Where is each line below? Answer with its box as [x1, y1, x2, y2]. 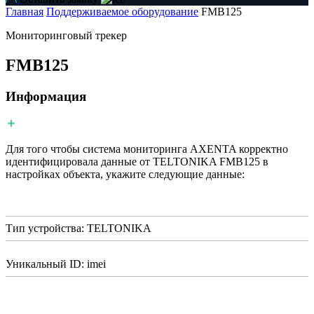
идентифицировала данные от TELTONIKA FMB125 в [6, 155, 268, 168]
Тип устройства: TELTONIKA [6, 221, 151, 234]
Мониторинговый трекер [6, 29, 127, 41]
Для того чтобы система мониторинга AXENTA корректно [6, 142, 288, 155]
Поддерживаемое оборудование [46, 6, 198, 18]
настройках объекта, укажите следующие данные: [6, 168, 245, 180]
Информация [6, 88, 86, 104]
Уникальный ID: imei [6, 257, 106, 270]
